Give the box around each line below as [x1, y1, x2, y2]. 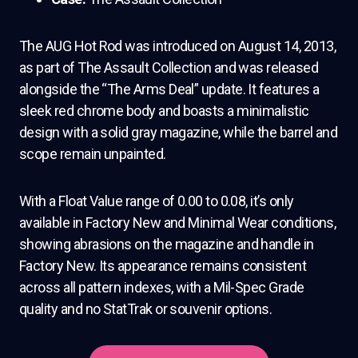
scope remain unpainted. [19, 145, 166, 162]
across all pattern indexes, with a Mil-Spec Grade [19, 278, 304, 296]
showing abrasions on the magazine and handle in [19, 235, 314, 253]
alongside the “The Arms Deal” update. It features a [19, 80, 320, 97]
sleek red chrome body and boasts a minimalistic [19, 101, 309, 119]
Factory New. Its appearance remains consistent [19, 257, 307, 274]
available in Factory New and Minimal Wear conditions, [19, 213, 336, 231]
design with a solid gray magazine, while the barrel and [19, 123, 338, 141]
